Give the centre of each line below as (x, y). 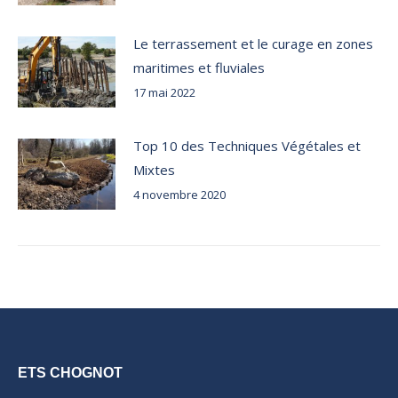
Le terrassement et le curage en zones (253, 44)
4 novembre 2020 (179, 195)
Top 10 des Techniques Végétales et (247, 146)
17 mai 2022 (164, 93)
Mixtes (154, 170)
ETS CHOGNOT (70, 373)
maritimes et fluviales (199, 68)
